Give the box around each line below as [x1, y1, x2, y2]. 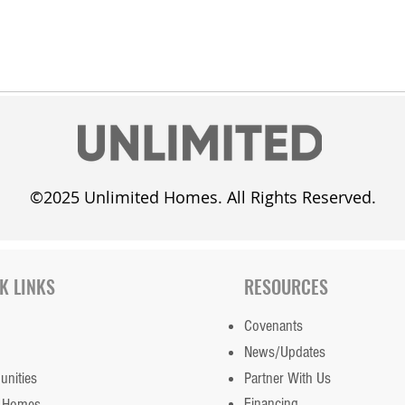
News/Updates [243, 343, 325, 362]
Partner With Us [243, 369, 331, 388]
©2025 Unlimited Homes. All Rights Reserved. [29, 186, 376, 208]
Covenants [243, 316, 303, 335]
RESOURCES [243, 273, 328, 300]
